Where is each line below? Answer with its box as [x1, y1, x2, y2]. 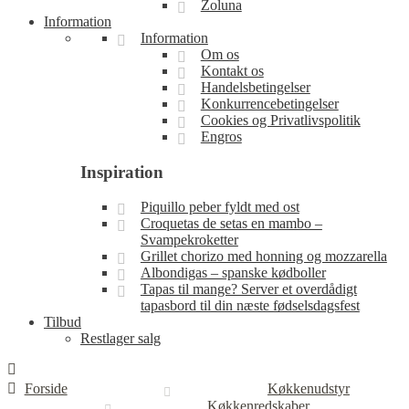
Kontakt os [200, 63, 264, 79]
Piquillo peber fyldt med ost [140, 199, 299, 215]
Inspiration [80, 162, 163, 182]
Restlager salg [80, 330, 161, 347]
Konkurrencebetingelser [200, 96, 339, 111]
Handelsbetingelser [200, 79, 310, 95]
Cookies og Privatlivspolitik [200, 112, 361, 128]
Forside [24, 381, 68, 397]
